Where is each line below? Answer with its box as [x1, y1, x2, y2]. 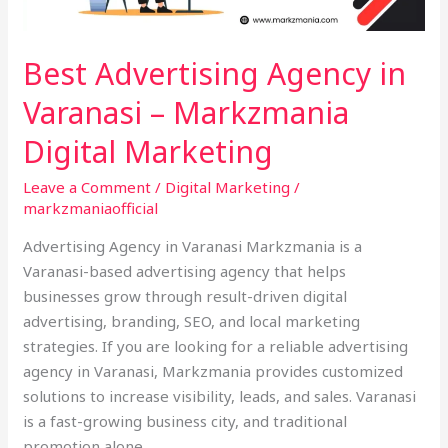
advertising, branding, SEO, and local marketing [23, 310, 361, 331]
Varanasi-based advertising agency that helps [23, 260, 347, 281]
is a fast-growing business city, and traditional [23, 410, 348, 431]
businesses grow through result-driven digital [23, 285, 348, 306]
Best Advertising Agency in [23, 52, 407, 94]
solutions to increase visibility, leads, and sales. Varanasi [23, 385, 417, 406]
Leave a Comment [23, 176, 152, 197]
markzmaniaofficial [23, 197, 159, 218]
